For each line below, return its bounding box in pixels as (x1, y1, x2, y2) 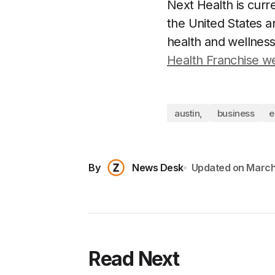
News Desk (132, 161, 184, 174)
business (217, 107, 255, 119)
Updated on (191, 161, 244, 174)
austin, (174, 107, 203, 119)
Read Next (88, 247, 179, 271)
